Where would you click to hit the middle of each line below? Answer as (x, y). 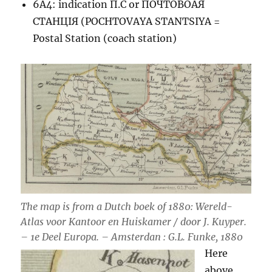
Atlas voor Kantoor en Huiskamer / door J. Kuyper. (134, 221)
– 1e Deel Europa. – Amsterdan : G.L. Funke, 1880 (132, 236)
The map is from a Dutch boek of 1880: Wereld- (127, 206)
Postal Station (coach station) (105, 39)
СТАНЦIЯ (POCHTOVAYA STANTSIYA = (127, 22)
